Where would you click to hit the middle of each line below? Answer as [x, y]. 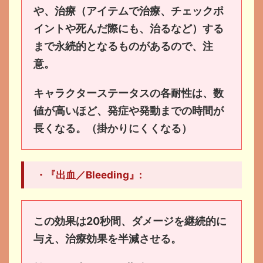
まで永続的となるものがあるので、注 [123, 46]
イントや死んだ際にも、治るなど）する [129, 28]
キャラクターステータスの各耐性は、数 [129, 93]
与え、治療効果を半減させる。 [107, 238]
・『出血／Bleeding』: [89, 175]
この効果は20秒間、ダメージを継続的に [130, 221]
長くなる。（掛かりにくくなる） [113, 128]
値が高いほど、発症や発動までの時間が [129, 110]
